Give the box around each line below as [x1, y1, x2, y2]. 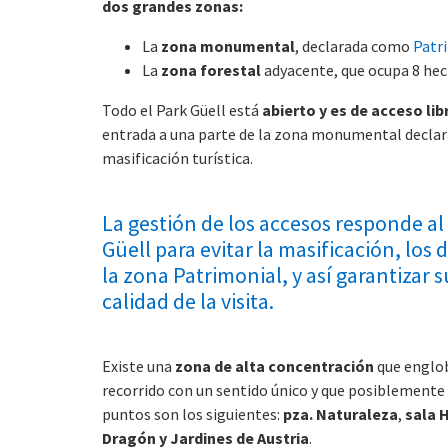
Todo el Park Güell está [102, 99, 262, 120]
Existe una [102, 355, 175, 376]
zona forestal [161, 59, 261, 80]
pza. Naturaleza [283, 403, 398, 424]
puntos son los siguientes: [102, 403, 283, 424]
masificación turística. [102, 147, 253, 168]
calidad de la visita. [102, 286, 274, 315]
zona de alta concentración [175, 355, 374, 376]
